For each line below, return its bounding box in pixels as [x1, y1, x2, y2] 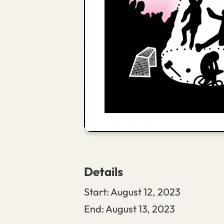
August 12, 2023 [110, 185, 180, 198]
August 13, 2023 [105, 202, 175, 215]
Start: [84, 185, 109, 198]
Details [84, 163, 123, 179]
